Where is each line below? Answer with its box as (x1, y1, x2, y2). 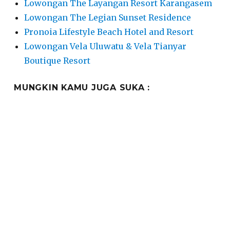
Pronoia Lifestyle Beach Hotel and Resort (24, 27, 194, 37)
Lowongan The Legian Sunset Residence (24, 12, 191, 23)
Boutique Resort (24, 55, 90, 66)
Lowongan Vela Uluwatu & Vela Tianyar (24, 41, 186, 52)
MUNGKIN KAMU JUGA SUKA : (14, 83, 150, 93)
